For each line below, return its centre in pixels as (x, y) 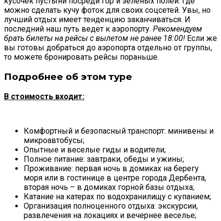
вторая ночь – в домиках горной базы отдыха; (109, 187)
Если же (201, 38)
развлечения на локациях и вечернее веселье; (110, 215)
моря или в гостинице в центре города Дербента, (115, 178)
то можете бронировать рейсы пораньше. (81, 57)
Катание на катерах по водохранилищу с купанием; (117, 196)
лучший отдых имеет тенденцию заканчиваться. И (97, 20)
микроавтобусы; (54, 140)
